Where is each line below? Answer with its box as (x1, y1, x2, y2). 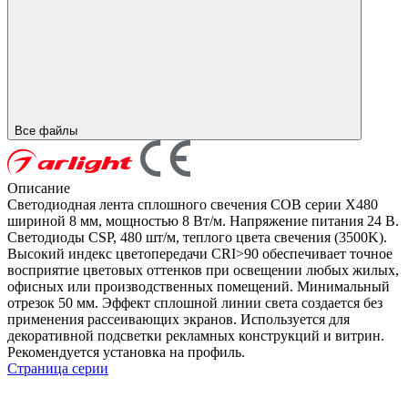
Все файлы (15, 123, 81, 138)
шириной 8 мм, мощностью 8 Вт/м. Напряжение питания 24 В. (7, 212, 399, 229)
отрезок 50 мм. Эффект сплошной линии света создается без (7, 294, 382, 311)
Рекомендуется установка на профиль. (7, 343, 245, 360)
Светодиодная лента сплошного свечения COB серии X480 (7, 196, 378, 212)
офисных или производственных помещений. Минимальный (7, 278, 390, 294)
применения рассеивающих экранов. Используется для (7, 311, 350, 327)
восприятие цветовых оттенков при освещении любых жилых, (7, 261, 399, 278)
